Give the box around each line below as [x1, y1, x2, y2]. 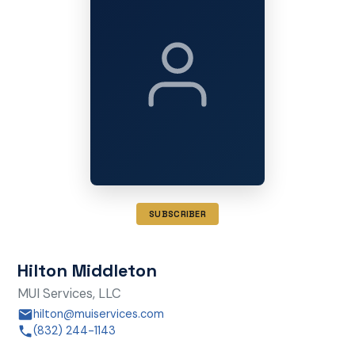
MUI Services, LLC [17, 284, 121, 302]
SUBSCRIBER [149, 208, 206, 220]
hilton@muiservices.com [32, 307, 164, 323]
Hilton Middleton [17, 258, 157, 281]
